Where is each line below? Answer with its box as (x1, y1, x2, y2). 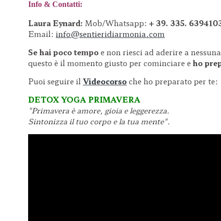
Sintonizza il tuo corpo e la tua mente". (28, 115, 170, 126)
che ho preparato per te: (127, 75, 218, 86)
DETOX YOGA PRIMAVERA (28, 94, 141, 105)
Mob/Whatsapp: (83, 17, 149, 28)
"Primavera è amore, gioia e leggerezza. (28, 105, 171, 115)
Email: (28, 28, 56, 39)
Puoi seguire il (28, 75, 83, 86)
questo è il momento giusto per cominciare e (28, 57, 193, 68)
